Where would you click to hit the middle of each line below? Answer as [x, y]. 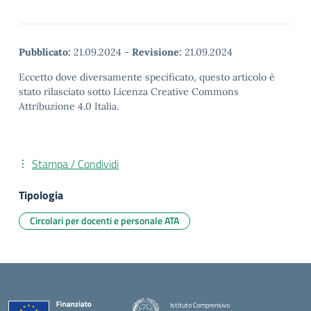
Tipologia [41, 195]
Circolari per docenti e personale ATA [104, 220]
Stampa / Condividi [75, 164]
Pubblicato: [45, 52]
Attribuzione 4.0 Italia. [69, 106]
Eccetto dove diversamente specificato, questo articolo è [147, 77]
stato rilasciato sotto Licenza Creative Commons [129, 92]
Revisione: [157, 52]
